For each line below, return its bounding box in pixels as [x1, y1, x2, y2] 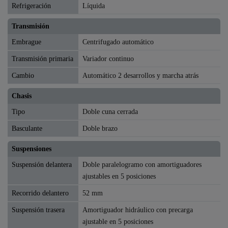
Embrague [12, 37, 41, 46]
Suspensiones [12, 144, 51, 153]
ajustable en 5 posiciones [82, 217, 154, 225]
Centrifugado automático [82, 37, 154, 46]
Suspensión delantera [12, 160, 72, 168]
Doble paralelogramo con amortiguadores [82, 160, 202, 168]
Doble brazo [82, 124, 118, 132]
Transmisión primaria [12, 54, 73, 63]
